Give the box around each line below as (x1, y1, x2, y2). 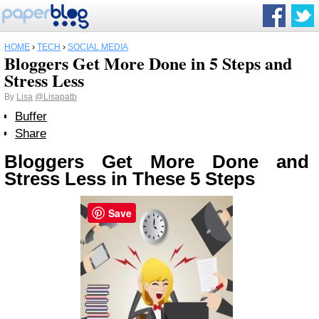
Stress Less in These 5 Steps (4, 169, 255, 189)
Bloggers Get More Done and (4, 152, 309, 172)
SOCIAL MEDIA (68, 42, 128, 52)
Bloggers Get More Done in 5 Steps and (4, 51, 292, 75)
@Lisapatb (35, 92, 77, 102)
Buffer (15, 110, 47, 123)
